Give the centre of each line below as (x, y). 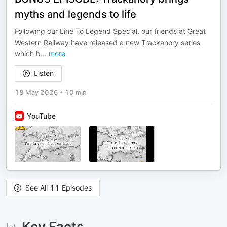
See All (37, 188)
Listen (44, 73)
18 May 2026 (36, 92)
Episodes (76, 188)
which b (28, 53)
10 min (76, 92)
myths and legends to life (75, 14)
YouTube (41, 116)
